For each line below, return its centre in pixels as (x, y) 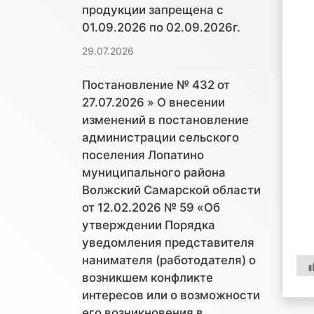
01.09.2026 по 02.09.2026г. (161, 28)
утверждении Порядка (149, 225)
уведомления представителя (168, 243)
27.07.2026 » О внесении (153, 103)
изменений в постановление (165, 120)
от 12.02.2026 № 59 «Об (151, 208)
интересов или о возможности (171, 295)
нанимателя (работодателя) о (169, 260)
